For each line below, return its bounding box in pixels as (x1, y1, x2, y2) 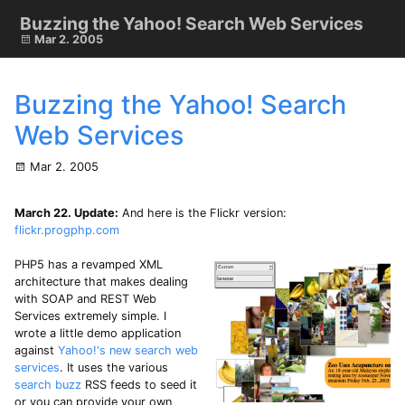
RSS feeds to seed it (81, 378, 197, 392)
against (14, 344, 58, 358)
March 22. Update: (14, 206, 118, 221)
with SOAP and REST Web (14, 292, 156, 306)
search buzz (14, 378, 81, 392)
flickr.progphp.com (14, 223, 119, 238)
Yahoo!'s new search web (58, 344, 198, 358)
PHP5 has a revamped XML (14, 258, 163, 272)
